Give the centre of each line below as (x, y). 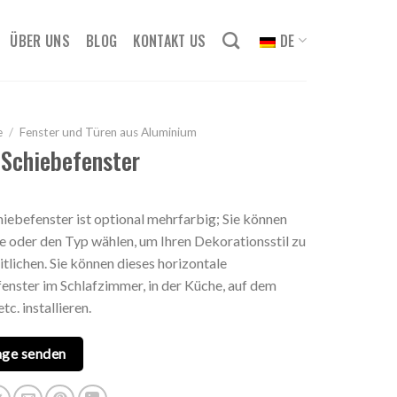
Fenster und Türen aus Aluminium (108, 132)
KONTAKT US (170, 40)
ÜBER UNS (40, 40)
